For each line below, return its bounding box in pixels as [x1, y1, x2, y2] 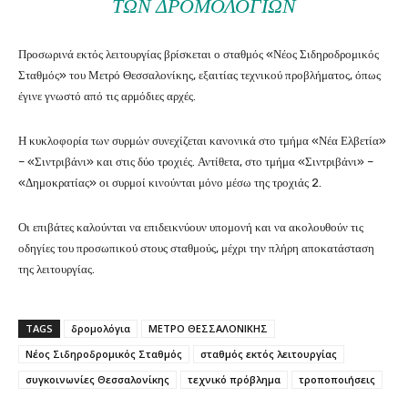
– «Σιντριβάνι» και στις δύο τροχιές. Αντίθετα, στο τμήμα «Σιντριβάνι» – [18, 155, 373, 169]
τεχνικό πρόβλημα [188, 372, 280, 387]
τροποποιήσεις [299, 372, 375, 387]
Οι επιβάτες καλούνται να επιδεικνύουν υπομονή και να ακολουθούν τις [18, 220, 363, 235]
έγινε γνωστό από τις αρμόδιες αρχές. [18, 89, 196, 104]
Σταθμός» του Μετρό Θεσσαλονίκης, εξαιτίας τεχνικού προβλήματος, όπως [18, 68, 381, 83]
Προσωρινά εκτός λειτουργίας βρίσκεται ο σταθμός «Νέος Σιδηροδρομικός [18, 47, 379, 62]
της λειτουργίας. [18, 262, 95, 277]
